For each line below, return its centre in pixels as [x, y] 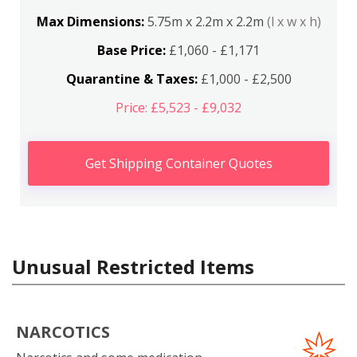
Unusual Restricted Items [133, 267]
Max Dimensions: [92, 22]
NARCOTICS [63, 332]
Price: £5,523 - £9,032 [178, 108]
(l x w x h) [294, 22]
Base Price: [131, 50]
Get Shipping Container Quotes [178, 163]
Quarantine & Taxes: [131, 79]
